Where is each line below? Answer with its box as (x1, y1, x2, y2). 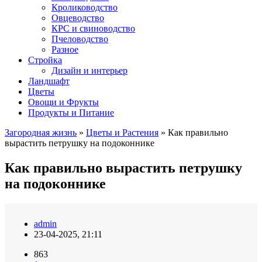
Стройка (28, 55, 62, 65)
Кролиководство (51, 2, 118, 12)
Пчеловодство (51, 34, 108, 44)
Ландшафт (28, 76, 70, 86)
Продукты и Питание (28, 108, 114, 118)
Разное (51, 44, 78, 54)
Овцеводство (51, 13, 104, 23)
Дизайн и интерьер (51, 65, 127, 75)
